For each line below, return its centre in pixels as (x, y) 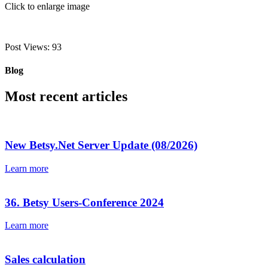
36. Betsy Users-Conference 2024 (84, 202)
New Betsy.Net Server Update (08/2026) (101, 145)
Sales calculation (45, 259)
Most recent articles (66, 97)
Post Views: (27, 47)
